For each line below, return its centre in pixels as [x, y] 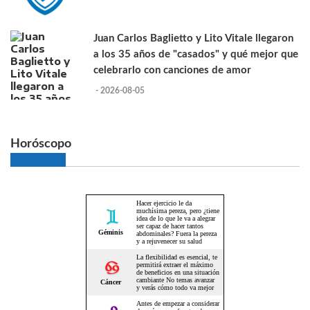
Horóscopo [41, 144]
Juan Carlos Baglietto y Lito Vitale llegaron [193, 39]
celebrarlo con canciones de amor [172, 71]
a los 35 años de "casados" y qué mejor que [196, 55]
